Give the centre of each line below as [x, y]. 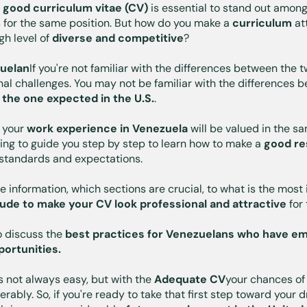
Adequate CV [190, 279]
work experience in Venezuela [107, 128]
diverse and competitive [118, 38]
